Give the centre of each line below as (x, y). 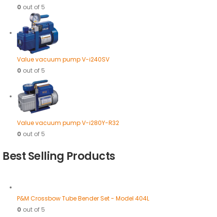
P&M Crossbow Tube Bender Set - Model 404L (83, 198)
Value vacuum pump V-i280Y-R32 (68, 123)
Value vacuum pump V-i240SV (63, 60)
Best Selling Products (59, 156)
